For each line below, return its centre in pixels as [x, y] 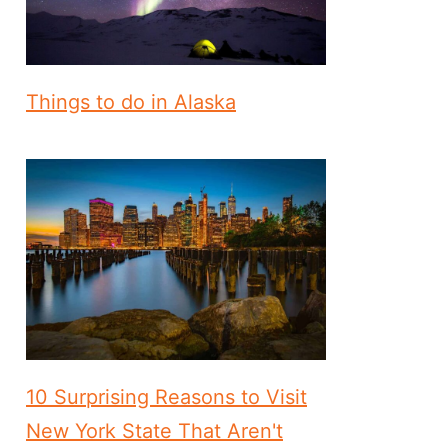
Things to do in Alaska [131, 102]
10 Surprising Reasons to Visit [166, 396]
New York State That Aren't [154, 430]
